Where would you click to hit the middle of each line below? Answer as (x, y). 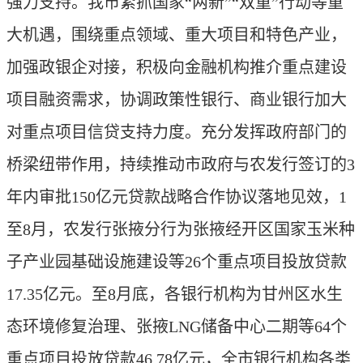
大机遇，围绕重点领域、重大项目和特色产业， (177, 35)
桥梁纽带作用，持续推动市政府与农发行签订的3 (181, 164)
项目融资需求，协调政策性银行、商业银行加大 (177, 100)
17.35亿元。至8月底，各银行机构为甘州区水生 (175, 294)
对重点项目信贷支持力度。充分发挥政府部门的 (177, 132)
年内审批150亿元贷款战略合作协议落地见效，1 (177, 197)
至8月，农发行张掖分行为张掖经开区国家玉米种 (181, 229)
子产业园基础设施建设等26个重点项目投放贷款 (177, 262)
